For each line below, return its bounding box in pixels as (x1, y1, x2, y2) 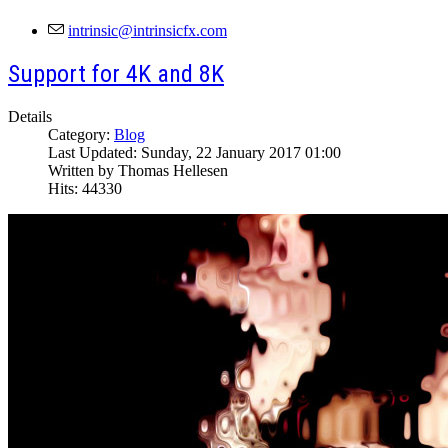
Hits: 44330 (48, 180, 122, 198)
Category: (48, 126, 114, 144)
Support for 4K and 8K (8, 60, 224, 89)
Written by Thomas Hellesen (48, 162, 228, 180)
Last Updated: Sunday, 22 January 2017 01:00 (48, 144, 341, 162)
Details (8, 108, 52, 126)
